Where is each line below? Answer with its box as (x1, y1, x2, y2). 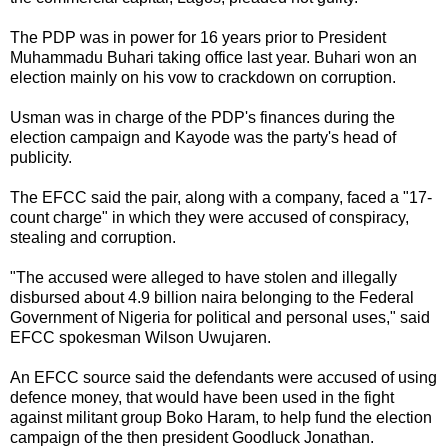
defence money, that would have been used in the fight (10, 388, 394, 406)
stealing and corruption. (10, 228, 176, 246)
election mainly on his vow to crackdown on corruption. (10, 68, 396, 86)
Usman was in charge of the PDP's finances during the (10, 108, 395, 126)
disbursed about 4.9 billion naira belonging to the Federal (10, 288, 414, 306)
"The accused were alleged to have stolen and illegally (10, 268, 397, 286)
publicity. (10, 148, 72, 166)
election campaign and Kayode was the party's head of (10, 128, 396, 146)
